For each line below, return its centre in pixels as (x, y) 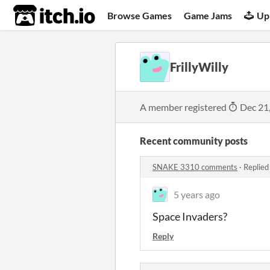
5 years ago (197, 194)
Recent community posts (194, 141)
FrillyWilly (199, 67)
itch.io (39, 16)
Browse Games (140, 15)
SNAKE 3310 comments (195, 167)
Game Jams (208, 15)
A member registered (184, 107)
